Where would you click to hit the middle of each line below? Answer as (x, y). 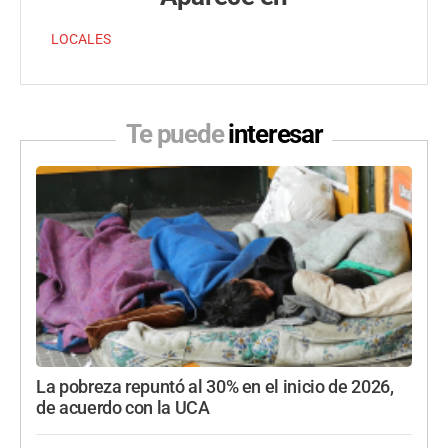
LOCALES (81, 40)
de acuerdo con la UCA (123, 408)
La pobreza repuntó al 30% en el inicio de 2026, (215, 387)
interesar (275, 134)
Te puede (176, 134)
